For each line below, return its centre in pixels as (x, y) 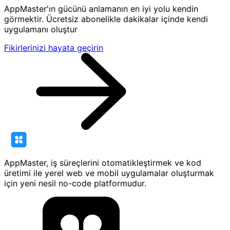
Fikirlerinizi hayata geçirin (54, 48)
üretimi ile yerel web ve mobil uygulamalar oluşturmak (109, 173)
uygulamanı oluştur (41, 30)
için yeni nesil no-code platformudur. (75, 184)
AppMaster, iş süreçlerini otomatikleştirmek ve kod (103, 163)
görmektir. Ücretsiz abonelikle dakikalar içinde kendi (106, 19)
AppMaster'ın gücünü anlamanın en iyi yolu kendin (101, 9)
